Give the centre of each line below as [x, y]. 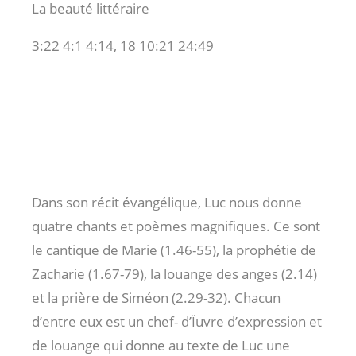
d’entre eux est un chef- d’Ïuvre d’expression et [177, 321]
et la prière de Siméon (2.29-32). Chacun [156, 297]
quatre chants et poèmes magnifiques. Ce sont [176, 226]
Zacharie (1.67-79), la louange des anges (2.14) [174, 273]
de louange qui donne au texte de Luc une [161, 345]
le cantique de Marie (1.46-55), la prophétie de [174, 250]
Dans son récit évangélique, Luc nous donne [167, 202]
